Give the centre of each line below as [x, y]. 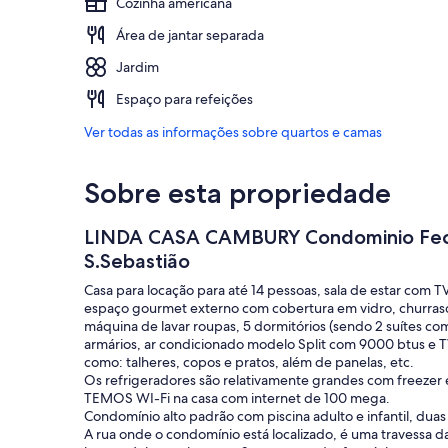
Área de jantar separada [190, 34]
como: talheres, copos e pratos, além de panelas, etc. [249, 361]
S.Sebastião [137, 260]
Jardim [137, 66]
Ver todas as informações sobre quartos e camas [233, 131]
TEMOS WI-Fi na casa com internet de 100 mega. [237, 397]
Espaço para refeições [184, 98]
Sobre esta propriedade [237, 192]
